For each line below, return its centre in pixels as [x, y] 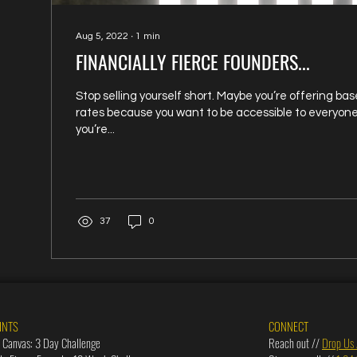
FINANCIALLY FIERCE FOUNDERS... [193, 61]
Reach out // [295, 343]
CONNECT [288, 326]
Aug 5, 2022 [102, 36]
